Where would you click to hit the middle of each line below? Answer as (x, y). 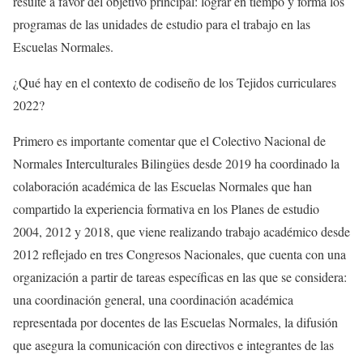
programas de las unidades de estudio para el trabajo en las (162, 24)
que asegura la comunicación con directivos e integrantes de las (173, 345)
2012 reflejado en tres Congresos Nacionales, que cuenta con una (179, 254)
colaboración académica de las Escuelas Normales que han (162, 186)
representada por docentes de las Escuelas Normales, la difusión (175, 322)
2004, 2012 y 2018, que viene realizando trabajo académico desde (181, 232)
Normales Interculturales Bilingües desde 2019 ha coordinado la (176, 164)
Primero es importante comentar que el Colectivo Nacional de (169, 141)
